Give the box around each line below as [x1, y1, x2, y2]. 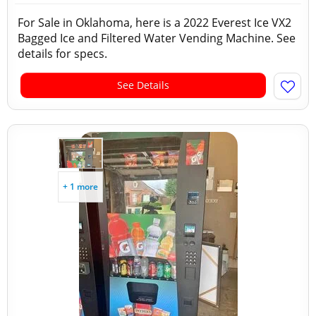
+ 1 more [63, 181, 98, 193]
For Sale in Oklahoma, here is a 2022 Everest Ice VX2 [18, 15, 291, 30]
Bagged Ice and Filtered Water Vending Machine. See [18, 30, 296, 46]
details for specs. [18, 46, 113, 61]
